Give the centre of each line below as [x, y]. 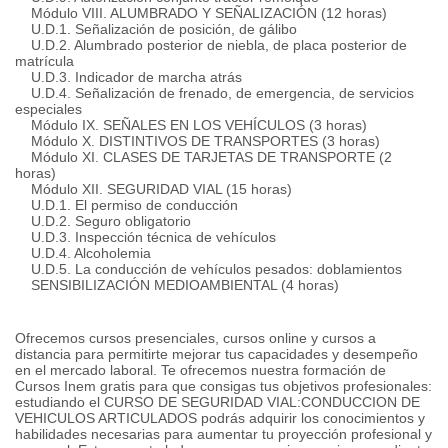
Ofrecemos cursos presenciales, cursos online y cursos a [195, 338]
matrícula [44, 61]
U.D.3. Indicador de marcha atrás [128, 77]
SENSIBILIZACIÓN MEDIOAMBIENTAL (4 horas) [177, 285]
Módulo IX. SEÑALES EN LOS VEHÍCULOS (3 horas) [191, 125]
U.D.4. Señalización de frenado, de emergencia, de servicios [214, 93]
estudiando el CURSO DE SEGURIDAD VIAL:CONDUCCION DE [217, 402]
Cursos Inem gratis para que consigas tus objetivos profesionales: [223, 386]
